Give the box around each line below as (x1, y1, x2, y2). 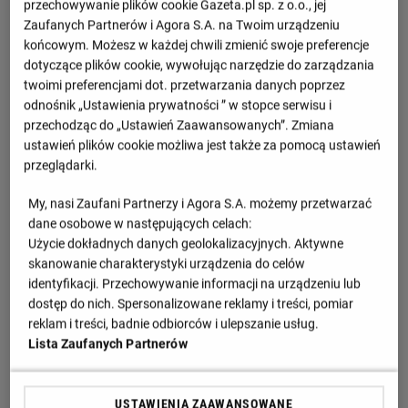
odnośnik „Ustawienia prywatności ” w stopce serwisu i (24, 97, 332, 113)
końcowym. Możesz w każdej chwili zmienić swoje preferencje (24, 37, 370, 53)
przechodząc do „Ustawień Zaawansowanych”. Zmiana (24, 117, 335, 133)
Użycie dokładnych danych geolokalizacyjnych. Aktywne (28, 236, 344, 251)
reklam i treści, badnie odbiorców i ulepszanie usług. (111, 316, 322, 331)
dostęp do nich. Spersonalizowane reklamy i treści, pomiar (28, 296, 354, 311)
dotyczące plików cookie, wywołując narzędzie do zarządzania (24, 57, 375, 73)
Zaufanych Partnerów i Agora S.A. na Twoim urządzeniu (24, 17, 341, 33)
